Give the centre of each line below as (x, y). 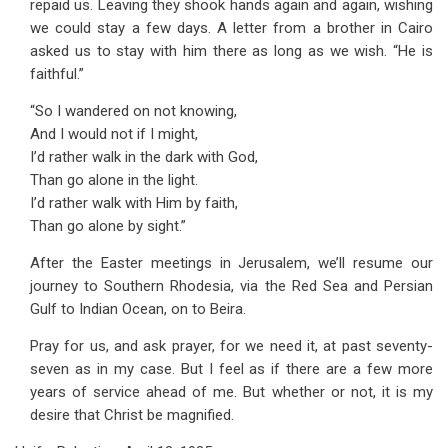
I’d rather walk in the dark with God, (144, 157)
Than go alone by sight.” (108, 226)
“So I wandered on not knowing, (133, 111)
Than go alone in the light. (114, 180)
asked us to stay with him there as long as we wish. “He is (231, 51)
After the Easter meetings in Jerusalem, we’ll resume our (231, 263)
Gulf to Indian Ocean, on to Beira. (138, 309)
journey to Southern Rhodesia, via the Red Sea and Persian (231, 286)
